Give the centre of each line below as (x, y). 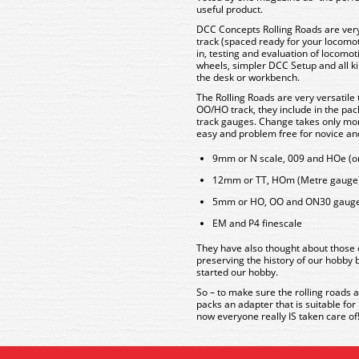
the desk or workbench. (248, 77)
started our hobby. (237, 272)
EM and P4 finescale (257, 223)
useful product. (230, 9)
